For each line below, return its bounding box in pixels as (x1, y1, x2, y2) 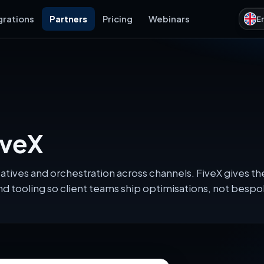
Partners (49, 13, 87, 24)
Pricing (103, 13, 133, 24)
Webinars (148, 13, 190, 24)
